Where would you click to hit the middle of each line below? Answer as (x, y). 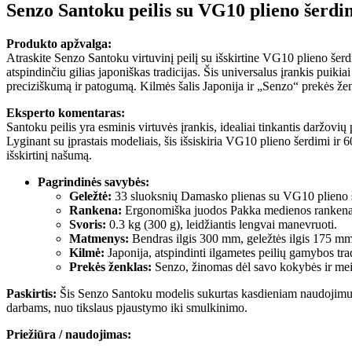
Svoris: (88, 225)
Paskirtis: (31, 294)
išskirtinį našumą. (49, 156)
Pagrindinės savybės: (93, 182)
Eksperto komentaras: (66, 113)
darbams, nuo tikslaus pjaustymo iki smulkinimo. (127, 308)
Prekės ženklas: (110, 267)
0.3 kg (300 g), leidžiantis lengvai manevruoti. (222, 225)
